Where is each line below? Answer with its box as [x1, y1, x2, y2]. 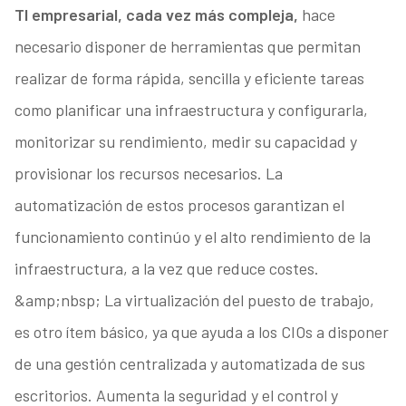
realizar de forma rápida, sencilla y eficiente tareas [14, 68, 364, 89]
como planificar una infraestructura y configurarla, [14, 100, 368, 121]
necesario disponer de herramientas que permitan [14, 36, 361, 57]
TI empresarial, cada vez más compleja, [14, 5, 298, 25]
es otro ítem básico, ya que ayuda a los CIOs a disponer [14, 322, 389, 343]
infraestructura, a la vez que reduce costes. [14, 258, 319, 279]
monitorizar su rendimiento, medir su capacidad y [14, 131, 357, 152]
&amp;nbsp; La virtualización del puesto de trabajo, [14, 290, 374, 311]
